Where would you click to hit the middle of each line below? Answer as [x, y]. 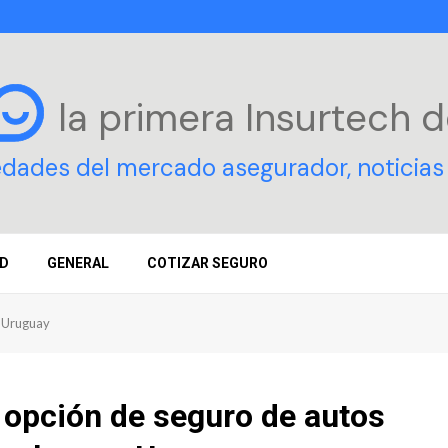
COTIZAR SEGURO [207, 263]
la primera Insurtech [239, 117]
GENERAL [78, 263]
